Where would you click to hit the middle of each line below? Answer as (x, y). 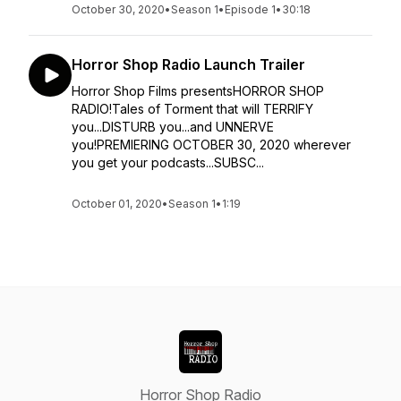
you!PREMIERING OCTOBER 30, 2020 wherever (211, 145)
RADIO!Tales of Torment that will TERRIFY (192, 109)
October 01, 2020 (117, 204)
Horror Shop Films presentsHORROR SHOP (198, 91)
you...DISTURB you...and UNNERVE (173, 127)
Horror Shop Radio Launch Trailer (188, 64)
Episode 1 (250, 9)
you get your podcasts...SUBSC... (168, 162)
